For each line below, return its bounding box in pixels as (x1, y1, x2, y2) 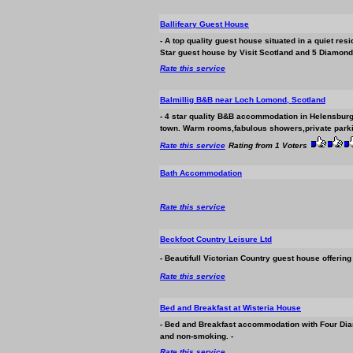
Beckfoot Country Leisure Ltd (160, 235, 272, 243)
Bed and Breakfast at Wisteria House (160, 303, 301, 312)
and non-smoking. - (160, 332, 233, 340)
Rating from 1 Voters (229, 141, 307, 150)
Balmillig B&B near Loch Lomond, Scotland (160, 95, 325, 104)
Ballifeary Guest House (160, 20, 249, 28)
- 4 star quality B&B (160, 112, 236, 121)
